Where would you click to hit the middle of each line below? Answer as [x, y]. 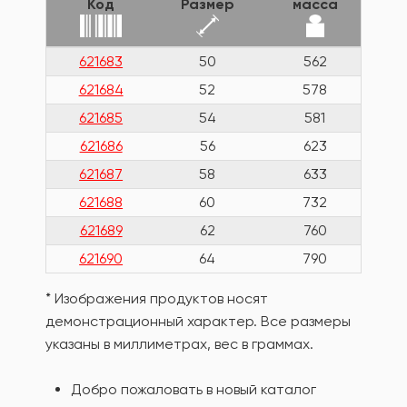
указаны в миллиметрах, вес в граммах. [179, 344]
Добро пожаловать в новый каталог [194, 389]
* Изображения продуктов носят [157, 298]
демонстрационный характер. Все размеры [198, 321]
